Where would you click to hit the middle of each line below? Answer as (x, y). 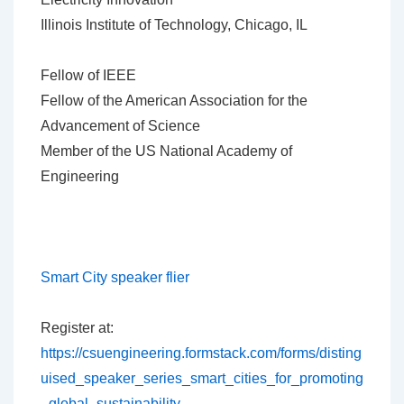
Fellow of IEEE (88, 75)
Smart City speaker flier (115, 277)
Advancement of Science (120, 126)
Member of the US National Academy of (166, 151)
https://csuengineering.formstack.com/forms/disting (201, 353)
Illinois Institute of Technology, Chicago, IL (174, 25)
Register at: (77, 328)
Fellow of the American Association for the (174, 101)
